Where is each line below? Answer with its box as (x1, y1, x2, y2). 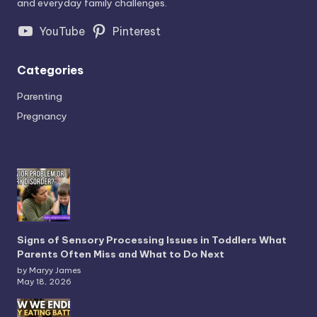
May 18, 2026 (17, 277, 71, 287)
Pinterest (113, 24, 161, 39)
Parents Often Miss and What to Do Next (17, 248, 224, 261)
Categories (17, 63, 83, 78)
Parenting (17, 90, 62, 103)
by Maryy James (17, 265, 81, 276)
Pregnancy (17, 110, 67, 123)
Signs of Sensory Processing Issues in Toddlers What (17, 234, 287, 247)
